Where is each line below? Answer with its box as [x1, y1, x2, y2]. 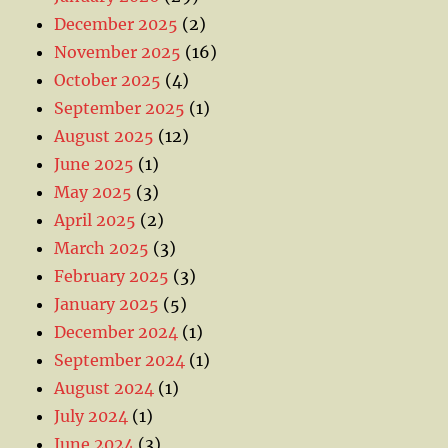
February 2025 [54, 265, 170, 286]
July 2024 [54, 405, 129, 426]
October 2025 [54, 69, 162, 90]
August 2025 [54, 125, 155, 146]
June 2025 [54, 153, 135, 174]
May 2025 [54, 181, 133, 202]
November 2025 [54, 41, 182, 62]
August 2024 [54, 377, 155, 398]
